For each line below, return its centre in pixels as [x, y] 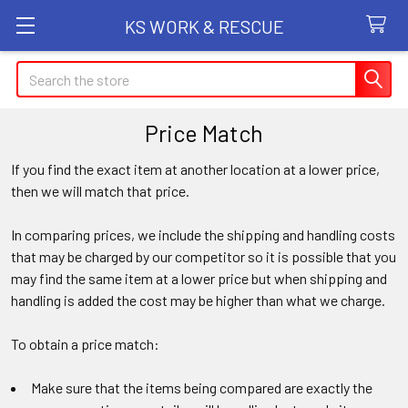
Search [37, 71]
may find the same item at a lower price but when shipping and [199, 278]
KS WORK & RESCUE [204, 26]
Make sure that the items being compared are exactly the [202, 388]
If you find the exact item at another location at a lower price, [195, 169]
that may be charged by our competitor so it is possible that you [204, 256]
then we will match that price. [100, 191]
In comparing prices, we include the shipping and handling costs [203, 235]
